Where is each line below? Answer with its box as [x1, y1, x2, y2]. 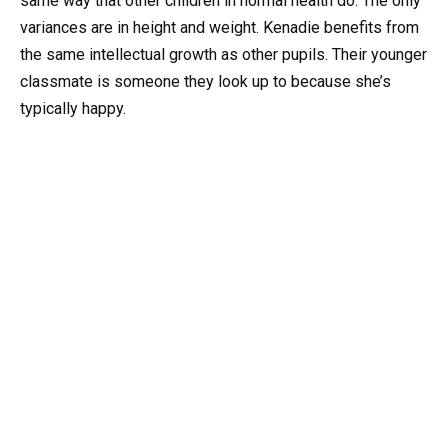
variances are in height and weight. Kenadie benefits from [20, 17, 419, 37]
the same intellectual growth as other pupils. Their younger [20, 44, 427, 64]
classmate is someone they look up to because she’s [20, 71, 391, 91]
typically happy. [20, 98, 126, 118]
